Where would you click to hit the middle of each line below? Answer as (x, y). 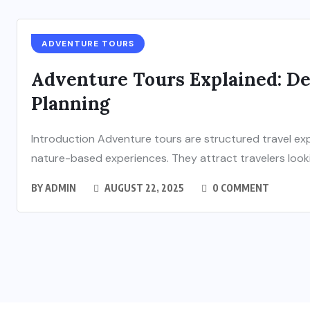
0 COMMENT (240, 188)
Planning (71, 103)
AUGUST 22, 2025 (143, 188)
